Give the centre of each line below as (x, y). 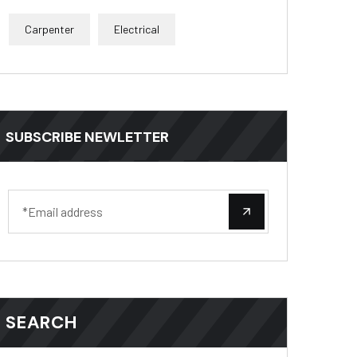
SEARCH (42, 323)
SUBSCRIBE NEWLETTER (87, 137)
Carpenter (49, 29)
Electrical (137, 29)
